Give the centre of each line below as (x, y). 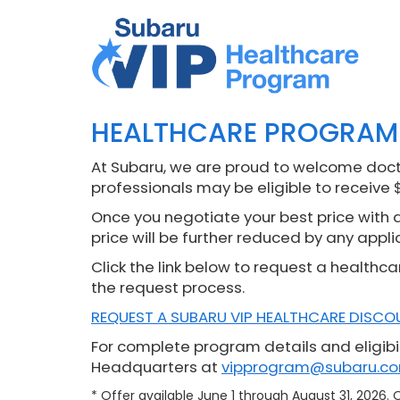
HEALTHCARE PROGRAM (245, 133)
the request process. (168, 288)
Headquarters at (156, 367)
